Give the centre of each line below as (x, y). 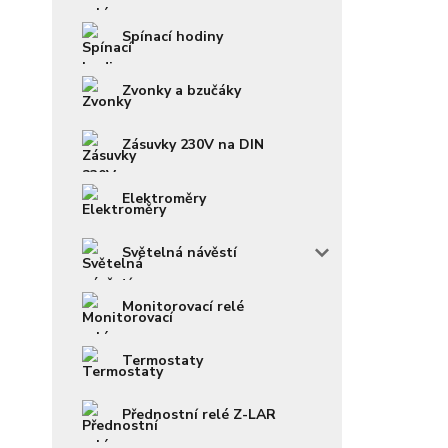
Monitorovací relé (183, 307)
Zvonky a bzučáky (181, 91)
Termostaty (162, 361)
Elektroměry (164, 199)
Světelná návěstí (179, 253)
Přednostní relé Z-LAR (199, 415)
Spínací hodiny (172, 37)
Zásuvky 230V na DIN (193, 145)
